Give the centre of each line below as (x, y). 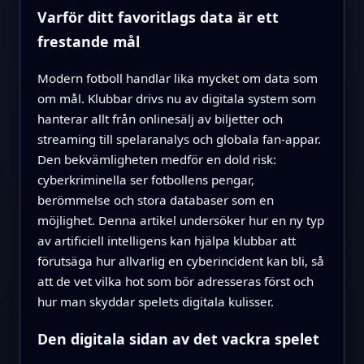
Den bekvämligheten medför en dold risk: (156, 159)
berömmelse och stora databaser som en (155, 199)
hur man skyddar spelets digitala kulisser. (155, 301)
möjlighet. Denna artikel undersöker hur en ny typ (180, 220)
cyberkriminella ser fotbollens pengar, (145, 179)
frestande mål (88, 41)
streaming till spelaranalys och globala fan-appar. (179, 139)
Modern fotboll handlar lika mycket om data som (177, 78)
